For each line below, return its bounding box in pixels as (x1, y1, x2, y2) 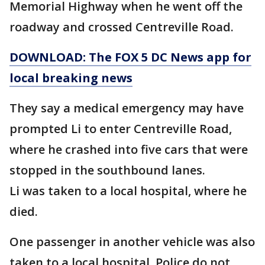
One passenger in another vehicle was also (9, 234, 255, 250)
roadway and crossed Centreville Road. (9, 19, 234, 35)
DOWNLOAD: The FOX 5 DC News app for (9, 49, 251, 66)
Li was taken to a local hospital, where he (9, 183, 247, 199)
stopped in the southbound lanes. (9, 162, 205, 179)
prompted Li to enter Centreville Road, (9, 121, 232, 137)
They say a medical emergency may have (9, 100, 244, 117)
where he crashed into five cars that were (9, 141, 248, 158)
